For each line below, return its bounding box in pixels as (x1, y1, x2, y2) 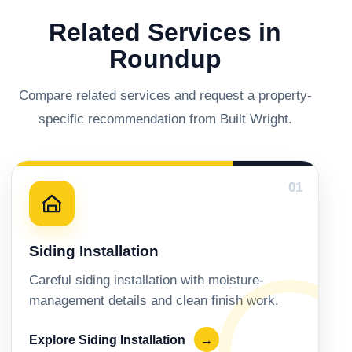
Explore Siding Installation (29, 332, 189, 346)
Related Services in (49, 18, 281, 47)
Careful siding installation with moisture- (29, 273, 264, 288)
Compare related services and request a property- (18, 87, 312, 104)
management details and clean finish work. (29, 293, 279, 309)
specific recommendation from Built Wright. (38, 111, 292, 127)
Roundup (108, 45, 222, 74)
